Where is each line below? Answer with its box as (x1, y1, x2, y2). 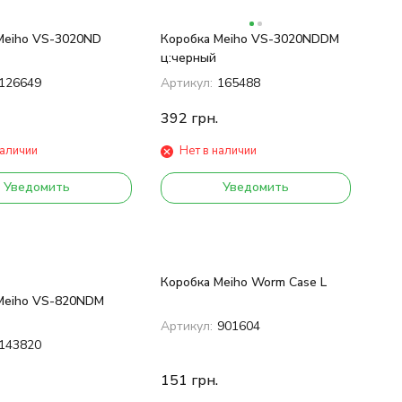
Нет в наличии (179, 143, 257, 160)
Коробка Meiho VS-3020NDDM (160, 31, 339, 48)
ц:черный (160, 49, 216, 67)
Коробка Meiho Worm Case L (160, 274, 327, 292)
